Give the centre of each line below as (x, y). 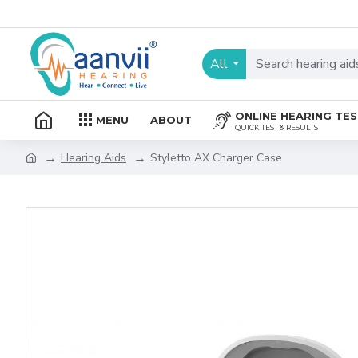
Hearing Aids (93, 157)
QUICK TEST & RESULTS (276, 127)
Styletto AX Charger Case (216, 157)
